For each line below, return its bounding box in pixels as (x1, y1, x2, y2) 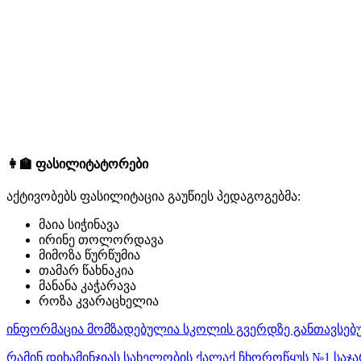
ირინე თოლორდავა (39, 232, 164, 247)
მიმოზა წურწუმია (39, 247, 140, 262)
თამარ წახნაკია (39, 263, 134, 277)
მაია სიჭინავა (39, 217, 119, 231)
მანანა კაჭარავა (39, 278, 136, 293)
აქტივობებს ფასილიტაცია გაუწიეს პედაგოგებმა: (6, 189, 301, 203)
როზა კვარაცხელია (39, 293, 159, 308)
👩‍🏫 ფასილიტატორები (6, 156, 148, 171)
